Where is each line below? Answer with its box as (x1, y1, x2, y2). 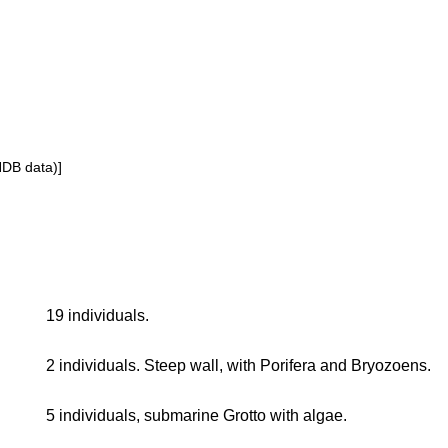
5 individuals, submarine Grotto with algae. (46, 406, 347, 424)
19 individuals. (46, 306, 149, 324)
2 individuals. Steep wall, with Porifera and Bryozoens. (46, 356, 431, 374)
